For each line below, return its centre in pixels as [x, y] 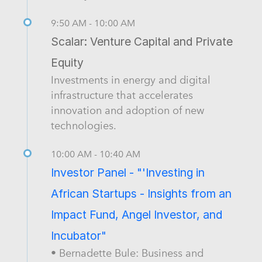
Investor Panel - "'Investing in [128, 172]
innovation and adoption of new [127, 110]
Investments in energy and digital [131, 80]
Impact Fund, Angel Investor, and [137, 214]
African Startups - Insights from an [141, 193]
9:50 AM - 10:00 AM [93, 23]
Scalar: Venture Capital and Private [142, 41]
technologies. [84, 125]
